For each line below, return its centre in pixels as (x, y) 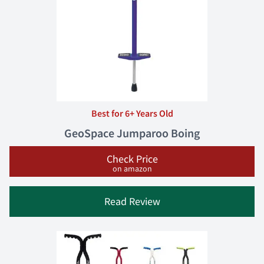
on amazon (132, 169)
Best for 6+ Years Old (132, 113)
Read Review (132, 201)
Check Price (132, 159)
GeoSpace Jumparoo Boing (132, 133)
